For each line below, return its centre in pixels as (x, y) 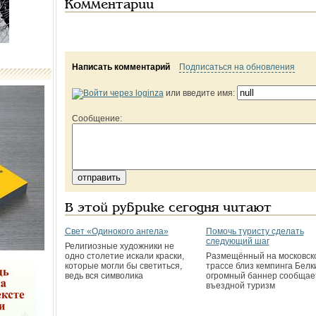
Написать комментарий (121, 67)
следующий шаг (237, 241)
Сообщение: (97, 119)
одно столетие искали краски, (124, 256)
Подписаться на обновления (237, 67)
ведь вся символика (104, 276)
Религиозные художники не (119, 246)
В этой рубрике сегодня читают (168, 208)
